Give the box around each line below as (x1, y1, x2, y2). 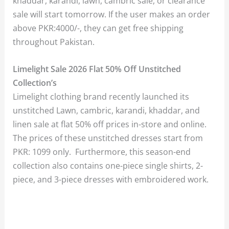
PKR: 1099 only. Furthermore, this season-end (13, 145, 191, 157)
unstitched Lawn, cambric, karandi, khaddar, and (13, 104, 200, 116)
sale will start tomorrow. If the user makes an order (13, 8, 211, 20)
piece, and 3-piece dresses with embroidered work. (13, 173, 209, 185)
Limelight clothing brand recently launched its (13, 90, 190, 102)
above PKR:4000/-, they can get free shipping (13, 21, 184, 34)
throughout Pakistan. (13, 35, 95, 48)
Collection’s (13, 76, 57, 88)
